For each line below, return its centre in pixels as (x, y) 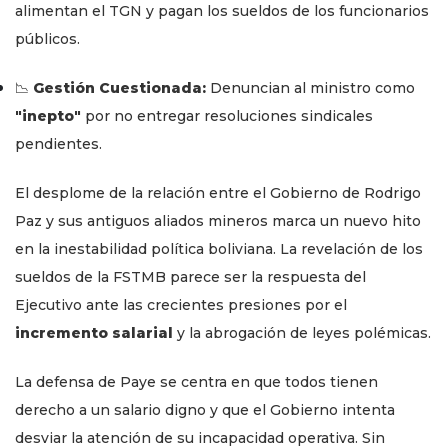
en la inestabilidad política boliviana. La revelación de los (219, 249)
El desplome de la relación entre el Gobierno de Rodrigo (218, 193)
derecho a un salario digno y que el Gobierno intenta (205, 410)
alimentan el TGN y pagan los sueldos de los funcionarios (222, 11)
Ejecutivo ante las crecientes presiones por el (181, 305)
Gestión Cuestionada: (119, 88)
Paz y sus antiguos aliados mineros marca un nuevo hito (218, 221)
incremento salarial (94, 333)
